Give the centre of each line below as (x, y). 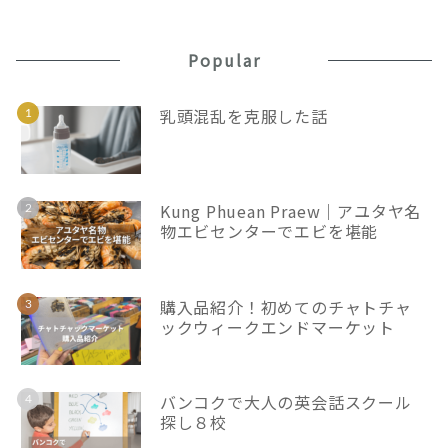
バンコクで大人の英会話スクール (285, 402)
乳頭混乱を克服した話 (243, 115)
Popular (224, 59)
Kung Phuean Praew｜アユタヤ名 (290, 211)
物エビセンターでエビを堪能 (269, 231)
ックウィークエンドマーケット (277, 326)
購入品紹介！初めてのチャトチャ (285, 306)
